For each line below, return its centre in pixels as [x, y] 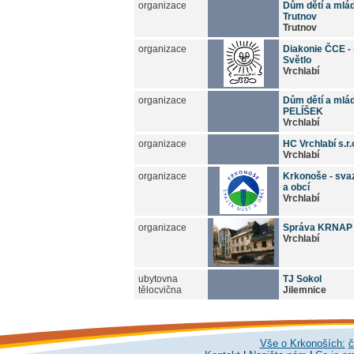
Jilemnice [305, 290]
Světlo [297, 60]
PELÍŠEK [303, 111]
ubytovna [158, 279]
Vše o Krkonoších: [302, 343]
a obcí [296, 187]
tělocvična [160, 290]
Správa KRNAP [318, 227]
